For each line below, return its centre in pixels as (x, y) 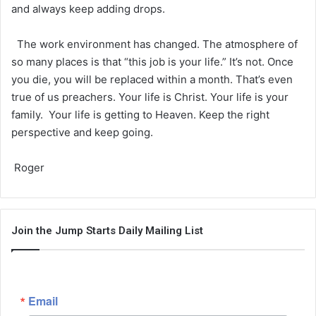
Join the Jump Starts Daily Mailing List (107, 230)
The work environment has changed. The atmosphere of (154, 44)
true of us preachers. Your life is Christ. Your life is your (150, 97)
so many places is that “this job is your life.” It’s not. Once (152, 61)
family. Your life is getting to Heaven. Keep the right (140, 114)
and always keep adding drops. (88, 8)
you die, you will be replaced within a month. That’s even (152, 79)
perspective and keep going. (82, 132)
